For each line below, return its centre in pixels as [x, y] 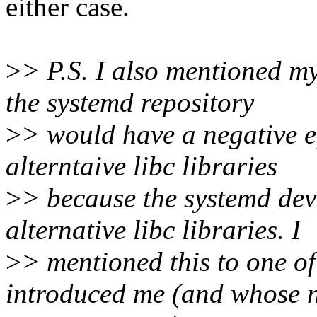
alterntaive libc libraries [142, 166]
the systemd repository [130, 103]
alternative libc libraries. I [153, 230]
